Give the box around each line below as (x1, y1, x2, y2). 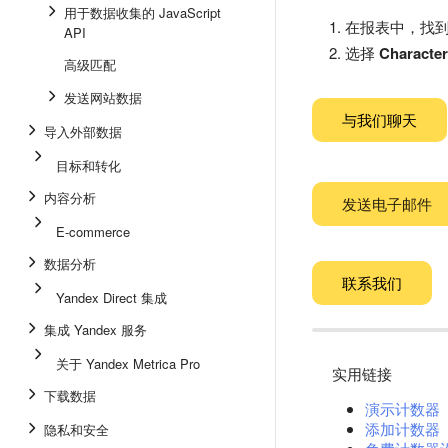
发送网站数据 (64, 88, 142, 107)
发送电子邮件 (342, 193, 432, 214)
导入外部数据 (44, 122, 122, 141)
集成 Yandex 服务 (44, 320, 147, 339)
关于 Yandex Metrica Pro (56, 354, 200, 373)
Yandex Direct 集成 (56, 288, 167, 307)
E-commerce (56, 222, 130, 241)
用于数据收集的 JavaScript (64, 3, 221, 22)
